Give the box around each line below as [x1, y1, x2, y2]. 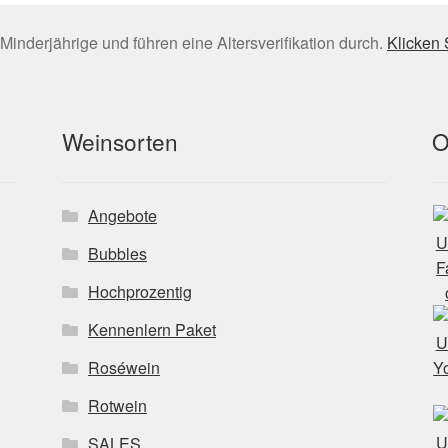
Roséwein [87, 356, 160, 380]
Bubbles [87, 242, 147, 266]
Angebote [87, 204, 157, 228]
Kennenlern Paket [87, 318, 216, 342]
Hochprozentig [87, 280, 192, 304]
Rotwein [87, 394, 147, 418]
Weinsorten [62, 125, 179, 158]
